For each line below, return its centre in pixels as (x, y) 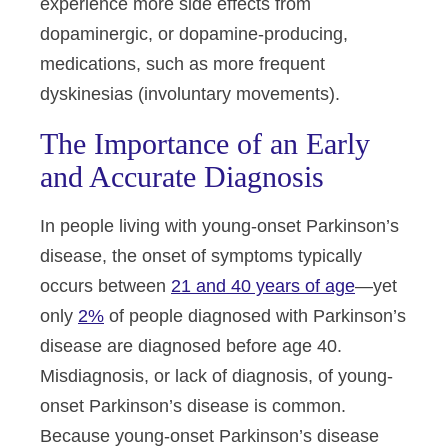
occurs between (105, 286)
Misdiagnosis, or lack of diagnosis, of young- (216, 376)
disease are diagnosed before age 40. (191, 346)
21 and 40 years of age (263, 286)
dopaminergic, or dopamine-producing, (194, 34)
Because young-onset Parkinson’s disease (209, 436)
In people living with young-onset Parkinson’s (219, 226)
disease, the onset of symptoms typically (201, 256)
